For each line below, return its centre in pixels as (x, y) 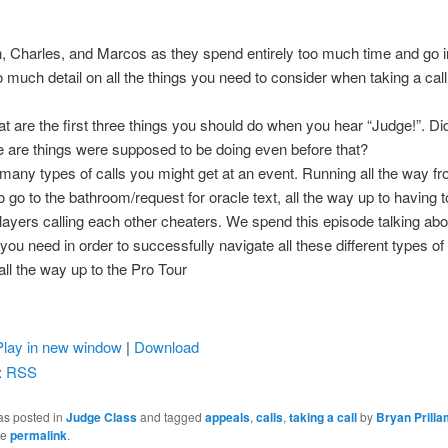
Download (166, 347)
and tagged (170, 417)
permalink (38, 435)
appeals (227, 417)
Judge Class (101, 417)
